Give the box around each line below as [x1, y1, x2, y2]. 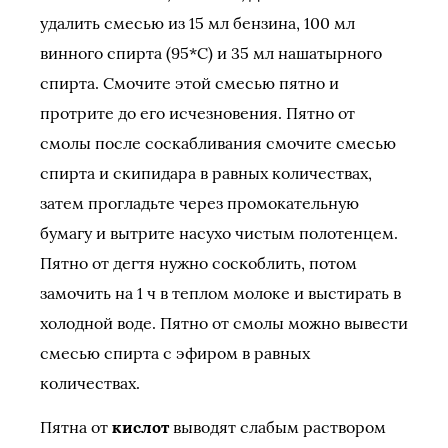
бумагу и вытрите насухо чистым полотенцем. [40, 223, 398, 243]
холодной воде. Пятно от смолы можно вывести [40, 313, 408, 333]
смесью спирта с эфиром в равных [40, 343, 310, 363]
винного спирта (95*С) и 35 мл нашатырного [40, 43, 382, 63]
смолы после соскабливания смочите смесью [40, 133, 396, 153]
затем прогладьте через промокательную [40, 193, 359, 213]
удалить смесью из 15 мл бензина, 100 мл [40, 13, 355, 33]
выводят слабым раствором [169, 417, 386, 437]
